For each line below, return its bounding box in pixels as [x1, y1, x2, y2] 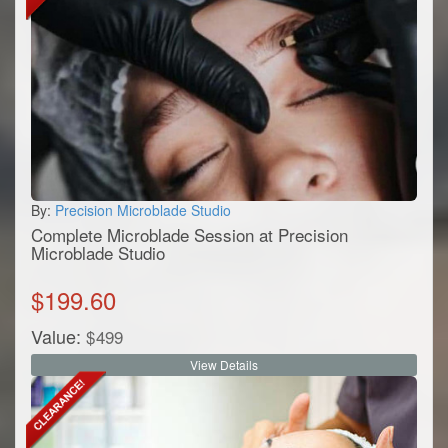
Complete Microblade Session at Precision [31, 222, 348, 248]
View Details [190, 356, 258, 374]
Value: [31, 323, 81, 350]
